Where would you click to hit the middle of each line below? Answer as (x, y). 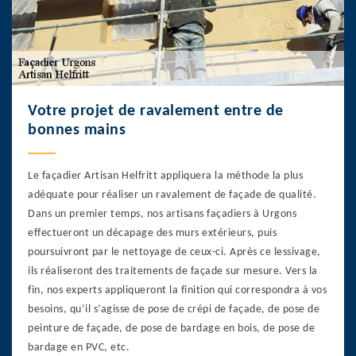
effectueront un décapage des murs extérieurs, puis (152, 233)
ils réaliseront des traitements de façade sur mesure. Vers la (173, 271)
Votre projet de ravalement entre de (156, 111)
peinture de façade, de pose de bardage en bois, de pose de (171, 328)
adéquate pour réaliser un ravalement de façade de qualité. (172, 195)
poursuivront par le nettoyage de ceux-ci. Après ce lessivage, (174, 252)
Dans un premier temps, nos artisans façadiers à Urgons (162, 214)
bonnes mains (77, 130)
